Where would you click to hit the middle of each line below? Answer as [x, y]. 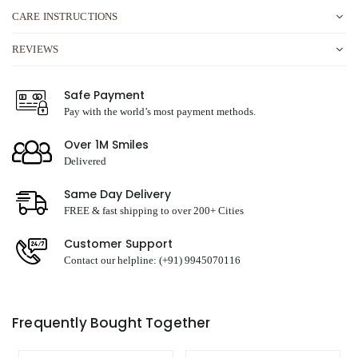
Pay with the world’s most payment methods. [160, 111]
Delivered [85, 161]
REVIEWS [35, 49]
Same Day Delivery [117, 194]
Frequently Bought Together [111, 323]
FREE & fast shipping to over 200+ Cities [154, 211]
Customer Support [118, 244]
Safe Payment [104, 95]
